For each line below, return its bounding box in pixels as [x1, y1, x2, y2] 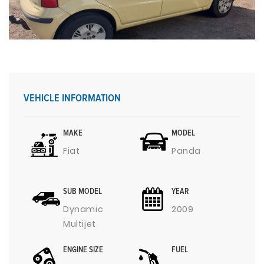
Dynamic [63, 203, 104, 215]
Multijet [63, 218, 96, 230]
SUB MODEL [63, 187, 102, 196]
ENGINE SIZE [63, 246, 103, 254]
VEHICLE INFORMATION [24, 93, 121, 104]
